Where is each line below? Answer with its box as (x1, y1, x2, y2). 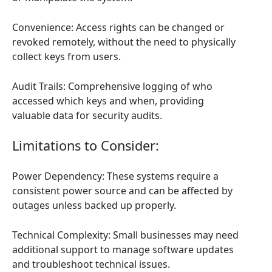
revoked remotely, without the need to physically (12, 35, 236, 49)
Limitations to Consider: (12, 137, 159, 154)
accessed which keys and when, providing (12, 94, 204, 107)
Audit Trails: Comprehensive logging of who (12, 80, 212, 93)
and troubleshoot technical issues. (12, 257, 170, 271)
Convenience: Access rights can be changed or (12, 21, 225, 34)
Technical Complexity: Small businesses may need (12, 228, 239, 242)
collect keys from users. (12, 50, 121, 63)
